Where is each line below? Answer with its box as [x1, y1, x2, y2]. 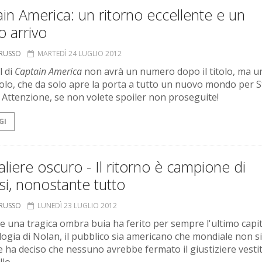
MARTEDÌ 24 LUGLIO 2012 [37, 49, 122, 59]
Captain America [15, 65, 82, 78]
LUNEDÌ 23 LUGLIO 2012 [37, 201, 117, 211]
